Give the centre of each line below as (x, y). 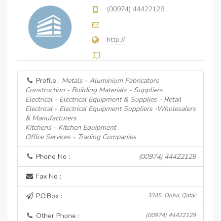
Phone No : (52, 157)
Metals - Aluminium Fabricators (110, 81)
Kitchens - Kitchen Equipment (71, 128)
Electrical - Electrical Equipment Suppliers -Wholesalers (110, 109)
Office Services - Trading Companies (81, 137)
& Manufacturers (51, 118)
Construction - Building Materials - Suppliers (94, 90)
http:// (116, 40)
